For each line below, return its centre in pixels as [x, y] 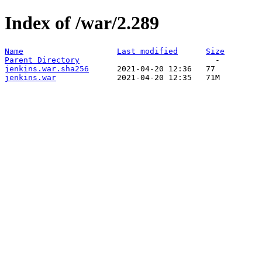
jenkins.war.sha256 [47, 68]
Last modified [147, 51]
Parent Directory [42, 60]
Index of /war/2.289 [82, 23]
